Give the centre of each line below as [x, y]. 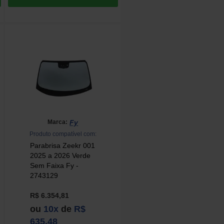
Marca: [58, 122]
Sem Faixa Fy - [54, 165]
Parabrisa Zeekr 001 [63, 145]
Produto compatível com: [63, 133]
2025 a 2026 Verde [60, 155]
